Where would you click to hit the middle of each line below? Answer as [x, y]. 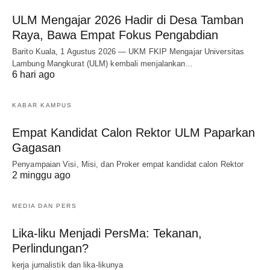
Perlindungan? [50, 249]
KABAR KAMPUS [42, 105]
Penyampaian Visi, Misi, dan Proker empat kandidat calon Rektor [128, 165]
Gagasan [36, 148]
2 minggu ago [41, 175]
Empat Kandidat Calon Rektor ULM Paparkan [133, 133]
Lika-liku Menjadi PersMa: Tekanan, [107, 234]
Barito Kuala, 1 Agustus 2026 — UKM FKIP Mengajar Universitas [128, 52]
